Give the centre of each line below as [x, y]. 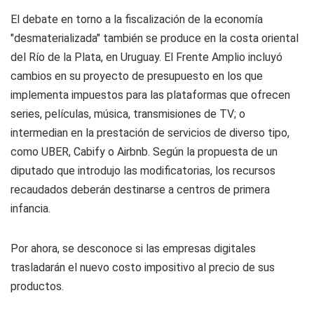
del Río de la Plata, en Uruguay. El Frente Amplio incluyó [146, 57]
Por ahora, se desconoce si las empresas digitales [133, 248]
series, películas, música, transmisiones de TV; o [128, 114]
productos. [37, 286]
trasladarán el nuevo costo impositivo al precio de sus [143, 267]
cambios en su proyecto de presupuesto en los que [137, 76]
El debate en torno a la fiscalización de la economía [137, 19]
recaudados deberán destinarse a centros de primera [140, 190]
